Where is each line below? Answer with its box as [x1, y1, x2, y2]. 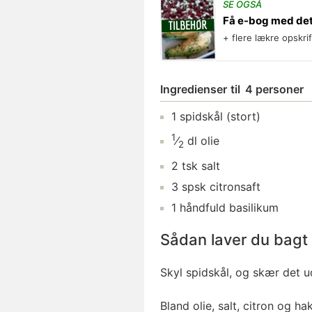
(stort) [223, 109, 260, 123]
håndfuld [180, 200, 226, 214]
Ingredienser [160, 82, 227, 96]
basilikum [229, 200, 279, 214]
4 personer [245, 82, 304, 96]
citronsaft [210, 179, 260, 194]
